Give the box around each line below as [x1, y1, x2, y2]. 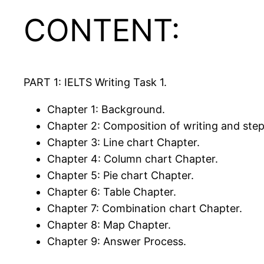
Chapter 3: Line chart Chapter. [47, 136, 200, 149]
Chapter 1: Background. [47, 103, 165, 116]
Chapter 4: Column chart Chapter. [47, 153, 218, 166]
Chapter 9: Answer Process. [47, 235, 186, 248]
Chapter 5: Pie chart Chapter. [47, 169, 194, 182]
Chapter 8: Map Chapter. [47, 219, 171, 232]
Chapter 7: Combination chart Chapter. [47, 202, 242, 215]
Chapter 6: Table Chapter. [47, 186, 176, 199]
